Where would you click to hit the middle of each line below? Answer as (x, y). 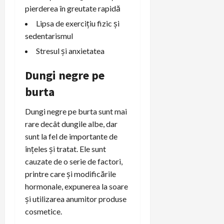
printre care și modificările (70, 173)
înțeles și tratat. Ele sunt (65, 148)
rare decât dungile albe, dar (71, 123)
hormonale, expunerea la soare (76, 186)
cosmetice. (43, 211)
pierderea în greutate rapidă (73, 8)
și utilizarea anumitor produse (76, 198)
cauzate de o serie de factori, (74, 161)
